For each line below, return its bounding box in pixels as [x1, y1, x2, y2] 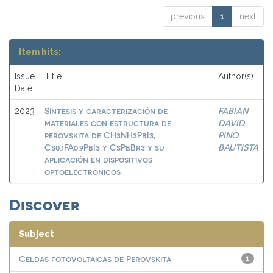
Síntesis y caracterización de [44, 105, 168, 116]
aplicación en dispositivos [44, 154, 152, 165]
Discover [9, 194, 79, 213]
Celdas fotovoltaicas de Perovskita [19, 253, 171, 264]
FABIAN [218, 105, 248, 116]
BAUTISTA [218, 142, 258, 152]
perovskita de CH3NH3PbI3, [44, 130, 155, 140]
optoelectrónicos [44, 166, 121, 177]
